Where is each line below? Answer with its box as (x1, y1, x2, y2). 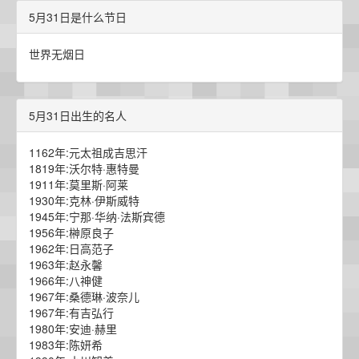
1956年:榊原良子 (29, 224, 114, 240)
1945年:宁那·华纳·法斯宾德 (29, 208, 165, 224)
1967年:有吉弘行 (29, 305, 114, 321)
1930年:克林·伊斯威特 (29, 192, 139, 208)
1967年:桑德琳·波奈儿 (29, 288, 139, 305)
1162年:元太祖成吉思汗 (29, 144, 147, 160)
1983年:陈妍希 (29, 337, 103, 353)
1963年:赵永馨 (29, 256, 103, 272)
